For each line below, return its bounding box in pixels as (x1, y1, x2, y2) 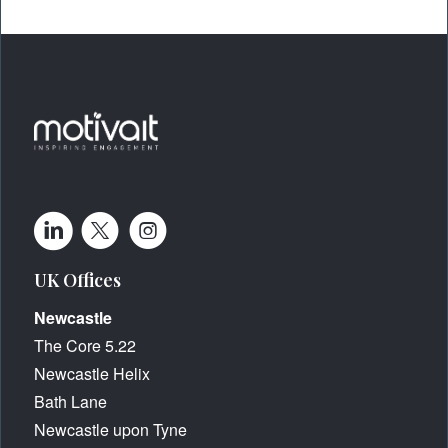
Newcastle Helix (34, 361, 151, 385)
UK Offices (34, 267, 122, 292)
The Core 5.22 (34, 333, 137, 357)
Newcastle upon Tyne (34, 417, 188, 441)
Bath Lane (34, 389, 108, 413)
